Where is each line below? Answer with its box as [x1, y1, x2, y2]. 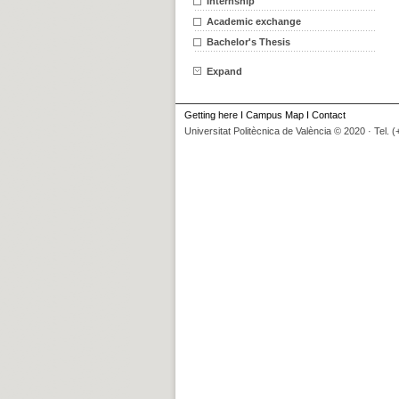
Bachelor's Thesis [207, 37, 290, 47]
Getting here [184, 110, 238, 120]
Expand [207, 66, 242, 77]
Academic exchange [207, 16, 301, 27]
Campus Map [246, 110, 304, 120]
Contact [312, 110, 346, 120]
